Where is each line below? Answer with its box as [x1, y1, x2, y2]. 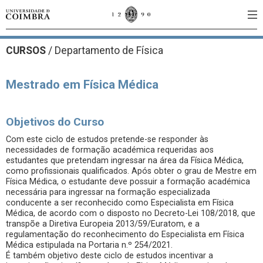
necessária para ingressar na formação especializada [6, 187, 210, 197]
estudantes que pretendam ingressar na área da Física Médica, [6, 156, 244, 166]
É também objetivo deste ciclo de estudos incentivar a [6, 251, 213, 261]
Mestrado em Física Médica [6, 77, 159, 92]
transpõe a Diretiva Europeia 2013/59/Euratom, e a [6, 219, 200, 229]
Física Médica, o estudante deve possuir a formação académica [6, 177, 250, 187]
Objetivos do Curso [6, 115, 104, 129]
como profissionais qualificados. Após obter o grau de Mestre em [6, 166, 257, 176]
